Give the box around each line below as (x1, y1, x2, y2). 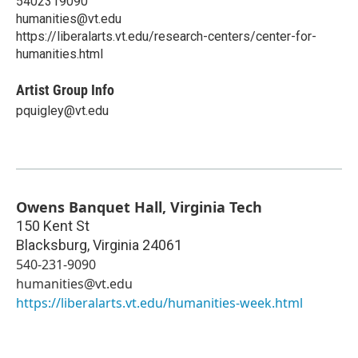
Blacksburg (16, 236, 87, 253)
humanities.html (16, 46, 103, 62)
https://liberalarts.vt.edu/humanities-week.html (16, 293, 303, 312)
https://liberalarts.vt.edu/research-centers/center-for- (16, 28, 316, 44)
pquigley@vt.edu (16, 102, 109, 118)
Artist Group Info (16, 81, 114, 98)
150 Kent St (16, 217, 89, 234)
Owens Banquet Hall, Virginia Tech (16, 197, 262, 217)
